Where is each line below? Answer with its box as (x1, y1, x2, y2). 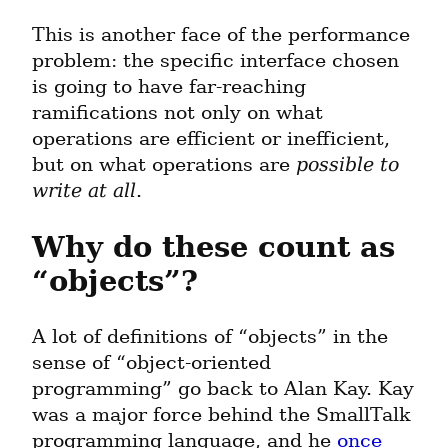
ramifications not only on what (32, 100, 323, 124)
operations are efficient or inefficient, (32, 126, 390, 150)
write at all (32, 178, 136, 202)
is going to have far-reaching (32, 74, 306, 98)
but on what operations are (32, 152, 296, 176)
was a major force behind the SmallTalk (32, 402, 411, 426)
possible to (296, 152, 399, 176)
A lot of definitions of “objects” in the (32, 324, 388, 348)
